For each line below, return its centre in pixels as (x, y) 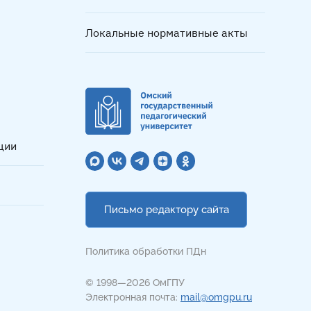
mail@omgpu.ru (216, 297)
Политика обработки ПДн (146, 251)
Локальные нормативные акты (167, 33)
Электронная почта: (133, 297)
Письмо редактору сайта (166, 209)
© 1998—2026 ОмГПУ (135, 282)
